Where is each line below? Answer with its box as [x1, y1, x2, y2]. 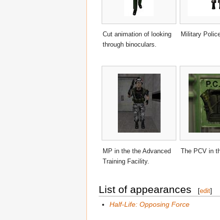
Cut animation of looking [103, 30, 171, 38]
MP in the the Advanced [103, 147, 171, 155]
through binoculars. [103, 41, 157, 49]
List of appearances [99, 183, 192, 195]
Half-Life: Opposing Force [110, 200, 190, 209]
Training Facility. [103, 158, 149, 165]
